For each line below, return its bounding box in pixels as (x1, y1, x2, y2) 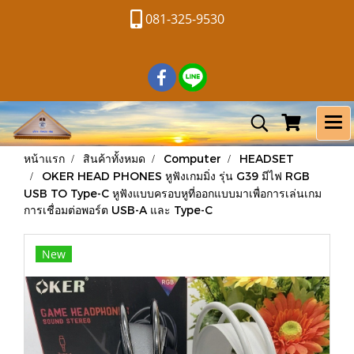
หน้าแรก (24, 152, 65, 165)
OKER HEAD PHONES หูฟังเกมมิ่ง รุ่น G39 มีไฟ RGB (42, 169, 310, 183)
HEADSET (239, 152, 294, 165)
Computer (164, 152, 221, 165)
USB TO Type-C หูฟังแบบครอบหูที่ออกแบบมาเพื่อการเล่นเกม (24, 186, 322, 200)
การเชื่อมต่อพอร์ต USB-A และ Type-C (24, 203, 213, 217)
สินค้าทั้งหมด (83, 152, 145, 165)
